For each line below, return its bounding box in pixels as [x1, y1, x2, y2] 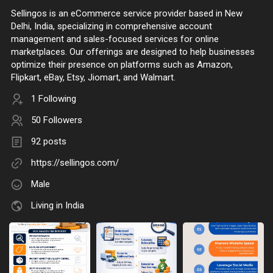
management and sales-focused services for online [11, 34, 219, 45]
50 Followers [31, 115, 82, 126]
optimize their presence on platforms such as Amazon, [11, 59, 233, 71]
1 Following [31, 93, 76, 105]
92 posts [31, 136, 66, 147]
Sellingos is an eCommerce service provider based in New [11, 8, 243, 19]
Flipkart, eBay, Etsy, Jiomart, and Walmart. [11, 72, 175, 83]
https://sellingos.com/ [31, 157, 119, 169]
